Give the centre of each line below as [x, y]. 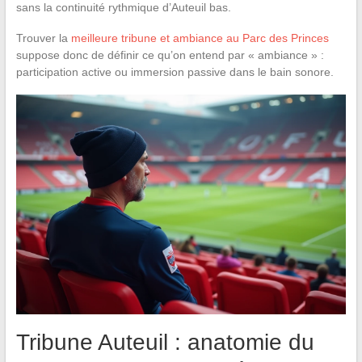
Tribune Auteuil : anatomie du [165, 343]
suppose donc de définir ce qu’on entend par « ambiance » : [170, 55]
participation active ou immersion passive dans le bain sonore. [175, 72]
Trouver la [43, 38]
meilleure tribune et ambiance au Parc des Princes [200, 38]
